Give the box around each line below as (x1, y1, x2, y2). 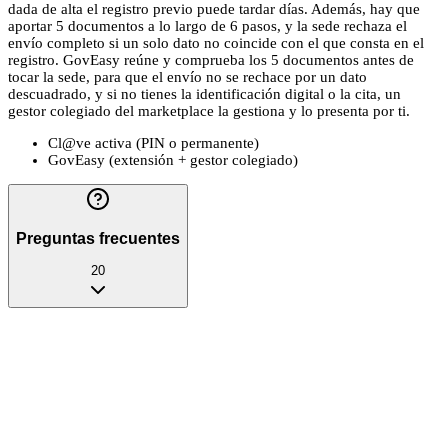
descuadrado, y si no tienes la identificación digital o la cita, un (8, 86, 401, 103)
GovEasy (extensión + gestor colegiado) (48, 152, 298, 169)
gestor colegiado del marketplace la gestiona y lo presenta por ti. (8, 103, 410, 120)
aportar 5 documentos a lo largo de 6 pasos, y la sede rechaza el (8, 18, 407, 35)
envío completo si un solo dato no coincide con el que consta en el (8, 35, 424, 52)
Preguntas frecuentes (16, 229, 180, 247)
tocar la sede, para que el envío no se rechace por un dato (8, 69, 367, 86)
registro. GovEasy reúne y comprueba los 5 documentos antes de (8, 52, 414, 69)
